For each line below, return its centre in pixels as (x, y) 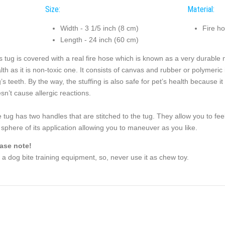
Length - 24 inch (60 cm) (99, 40)
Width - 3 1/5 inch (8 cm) (99, 28)
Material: (201, 9)
